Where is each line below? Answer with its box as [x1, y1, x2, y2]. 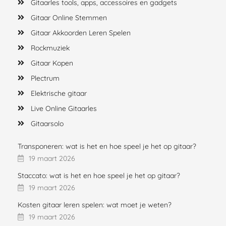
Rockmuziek [31, 43, 70, 52]
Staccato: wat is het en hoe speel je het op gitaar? [18, 171, 180, 180]
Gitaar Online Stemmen [31, 13, 107, 22]
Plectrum [31, 73, 60, 83]
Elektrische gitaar [31, 88, 87, 98]
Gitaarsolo [31, 119, 64, 128]
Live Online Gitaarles [31, 103, 97, 113]
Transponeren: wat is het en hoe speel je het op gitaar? [18, 141, 196, 151]
